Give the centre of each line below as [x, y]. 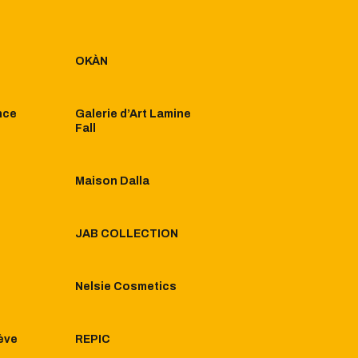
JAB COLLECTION [127, 234]
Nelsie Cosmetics [126, 287]
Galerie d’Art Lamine [133, 114]
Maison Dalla [112, 181]
